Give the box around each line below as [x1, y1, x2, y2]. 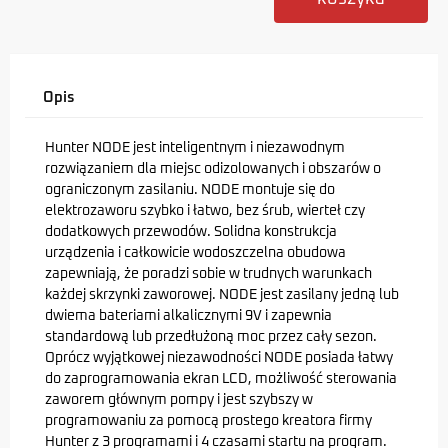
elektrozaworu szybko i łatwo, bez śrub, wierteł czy [45, 204, 365, 218]
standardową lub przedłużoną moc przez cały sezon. [45, 330, 377, 344]
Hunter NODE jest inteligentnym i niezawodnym [45, 141, 345, 155]
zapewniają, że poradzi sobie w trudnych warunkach [45, 267, 372, 281]
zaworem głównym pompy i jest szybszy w [45, 393, 313, 407]
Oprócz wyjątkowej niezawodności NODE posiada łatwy [45, 351, 393, 365]
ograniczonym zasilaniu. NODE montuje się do [45, 183, 335, 197]
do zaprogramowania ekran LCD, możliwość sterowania [45, 372, 397, 386]
